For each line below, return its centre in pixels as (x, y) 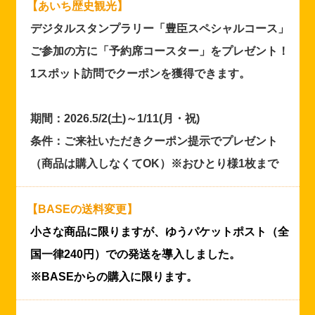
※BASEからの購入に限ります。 (114, 276)
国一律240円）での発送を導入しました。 (135, 254)
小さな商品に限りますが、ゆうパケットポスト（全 (159, 231)
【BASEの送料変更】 (82, 209)
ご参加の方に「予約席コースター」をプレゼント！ (159, 51)
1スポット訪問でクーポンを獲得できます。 (140, 73)
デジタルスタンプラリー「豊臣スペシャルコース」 (159, 28)
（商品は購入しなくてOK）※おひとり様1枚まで (154, 163)
